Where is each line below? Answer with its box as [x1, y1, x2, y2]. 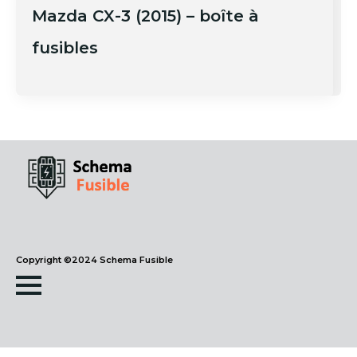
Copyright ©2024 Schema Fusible [16, 253, 173, 265]
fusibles [32, 37, 98, 57]
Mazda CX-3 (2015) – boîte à [32, 6, 259, 25]
